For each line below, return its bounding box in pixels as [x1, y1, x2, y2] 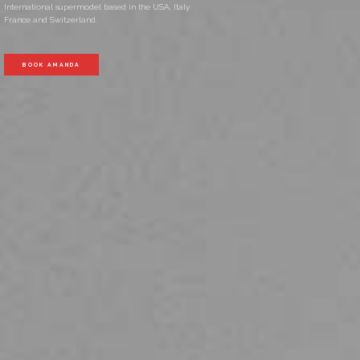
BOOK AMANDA [22, 60, 80, 68]
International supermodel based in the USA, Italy [4, 2, 190, 11]
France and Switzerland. [4, 14, 97, 24]
